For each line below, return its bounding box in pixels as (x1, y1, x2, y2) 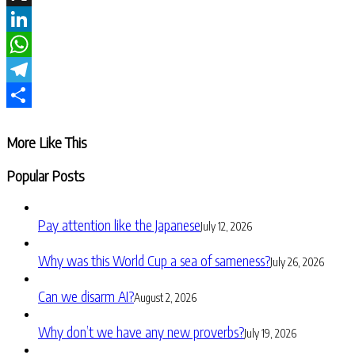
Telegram (6, 86, 58, 103)
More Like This (6, 132, 87, 151)
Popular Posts (6, 166, 85, 185)
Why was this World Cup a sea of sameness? (38, 251, 270, 270)
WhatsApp (6, 60, 63, 78)
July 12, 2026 (200, 219, 252, 234)
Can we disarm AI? (38, 287, 134, 306)
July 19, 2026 (244, 326, 296, 341)
